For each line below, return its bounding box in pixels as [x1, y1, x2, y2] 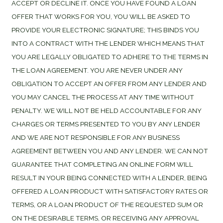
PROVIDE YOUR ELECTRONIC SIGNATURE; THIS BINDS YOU [11, 25, 199, 34]
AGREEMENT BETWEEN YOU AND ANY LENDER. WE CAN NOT [11, 146, 208, 155]
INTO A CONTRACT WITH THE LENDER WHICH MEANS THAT [11, 39, 205, 47]
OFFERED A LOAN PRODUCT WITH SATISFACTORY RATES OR [11, 187, 208, 195]
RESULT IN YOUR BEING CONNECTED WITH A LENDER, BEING [11, 173, 207, 182]
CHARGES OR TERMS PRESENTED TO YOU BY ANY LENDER [11, 119, 200, 128]
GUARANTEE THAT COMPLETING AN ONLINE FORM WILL [11, 160, 193, 168]
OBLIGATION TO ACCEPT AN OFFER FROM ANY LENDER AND [11, 79, 207, 88]
